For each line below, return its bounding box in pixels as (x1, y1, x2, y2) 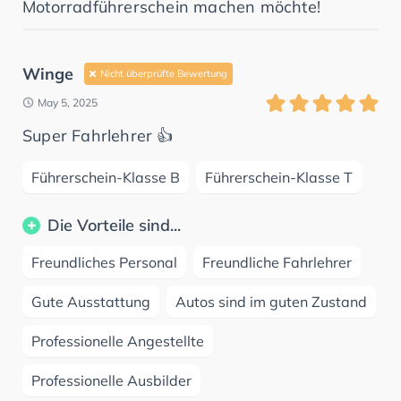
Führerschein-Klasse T (205, 167, 353, 186)
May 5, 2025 (38, 95, 98, 109)
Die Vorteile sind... (47, 214, 181, 235)
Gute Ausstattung (31, 292, 150, 311)
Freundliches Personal (31, 252, 177, 271)
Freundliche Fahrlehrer (202, 252, 352, 271)
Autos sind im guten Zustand (175, 292, 367, 311)
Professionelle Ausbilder (31, 371, 192, 389)
